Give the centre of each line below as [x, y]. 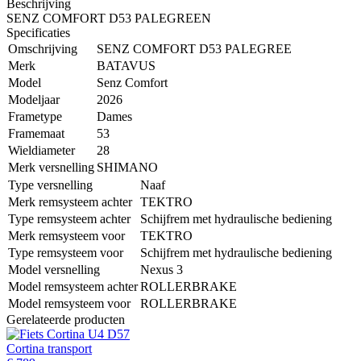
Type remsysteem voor [66, 252]
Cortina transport [49, 348]
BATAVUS [126, 65]
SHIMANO [127, 167]
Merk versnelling [51, 167]
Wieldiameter [41, 150]
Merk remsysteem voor [66, 235]
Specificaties [38, 32]
